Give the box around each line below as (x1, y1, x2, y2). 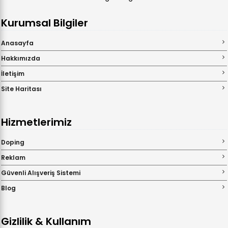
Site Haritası (1, 84, 42, 94)
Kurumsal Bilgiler (1, 16, 88, 31)
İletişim (1, 69, 24, 78)
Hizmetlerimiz (1, 115, 72, 130)
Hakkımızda (1, 54, 40, 63)
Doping (1, 138, 24, 147)
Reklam (1, 153, 25, 162)
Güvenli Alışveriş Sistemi (1, 168, 80, 178)
